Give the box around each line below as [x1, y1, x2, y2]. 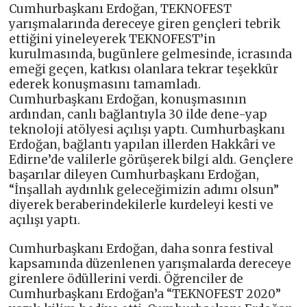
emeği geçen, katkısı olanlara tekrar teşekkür [9, 61, 279, 77]
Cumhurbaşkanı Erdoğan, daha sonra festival [9, 241, 274, 256]
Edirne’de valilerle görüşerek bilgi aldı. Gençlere [9, 151, 294, 167]
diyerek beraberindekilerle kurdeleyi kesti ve [9, 197, 274, 212]
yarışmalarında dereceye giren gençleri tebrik [9, 16, 281, 32]
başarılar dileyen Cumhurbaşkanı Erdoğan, [9, 167, 260, 182]
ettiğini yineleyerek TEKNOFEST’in [9, 31, 217, 47]
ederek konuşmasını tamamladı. [9, 76, 201, 92]
